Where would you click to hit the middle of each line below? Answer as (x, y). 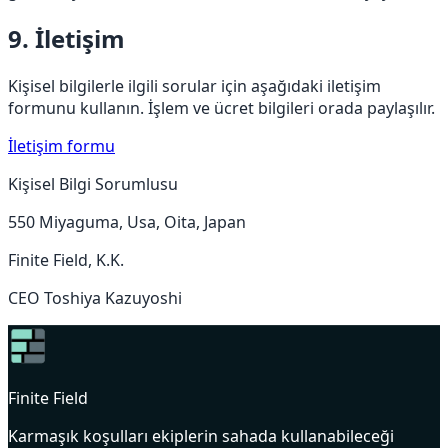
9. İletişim (66, 38)
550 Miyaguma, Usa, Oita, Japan (127, 221)
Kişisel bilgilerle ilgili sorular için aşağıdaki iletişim (194, 85)
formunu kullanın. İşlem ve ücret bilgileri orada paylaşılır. (221, 107)
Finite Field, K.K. (66, 259)
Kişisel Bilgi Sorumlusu (93, 183)
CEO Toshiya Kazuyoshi (95, 297)
